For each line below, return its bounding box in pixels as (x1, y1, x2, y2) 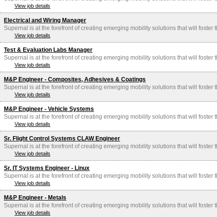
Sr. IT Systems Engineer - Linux (4, 165, 90, 171)
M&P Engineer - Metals (4, 194, 66, 201)
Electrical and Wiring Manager (4, 17, 86, 24)
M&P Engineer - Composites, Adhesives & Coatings (4, 76, 146, 83)
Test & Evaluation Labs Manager (4, 46, 93, 53)
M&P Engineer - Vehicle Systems (4, 106, 94, 112)
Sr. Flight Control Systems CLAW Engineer (4, 135, 120, 142)
